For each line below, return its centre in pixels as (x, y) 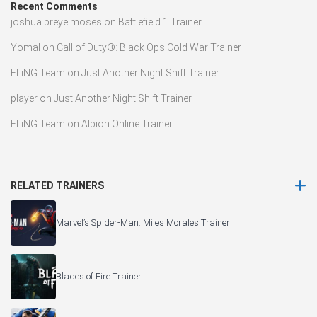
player (24, 98)
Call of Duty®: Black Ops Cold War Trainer (149, 47)
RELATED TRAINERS (57, 185)
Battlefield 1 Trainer (160, 22)
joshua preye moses (56, 22)
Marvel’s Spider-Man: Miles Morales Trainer (143, 223)
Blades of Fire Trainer (99, 277)
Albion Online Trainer (127, 123)
